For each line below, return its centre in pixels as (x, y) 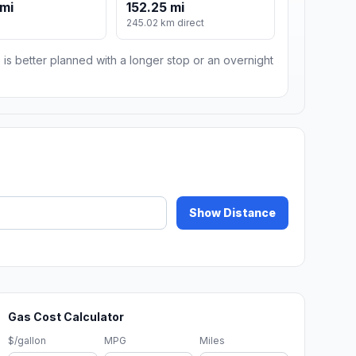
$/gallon (27, 341)
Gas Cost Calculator (66, 317)
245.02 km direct (166, 23)
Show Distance (232, 213)
